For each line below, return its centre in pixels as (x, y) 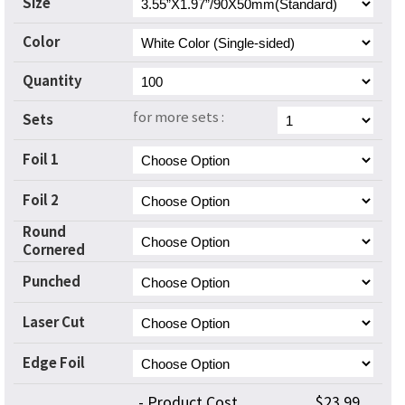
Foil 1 (41, 160)
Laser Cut (54, 323)
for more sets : (179, 118)
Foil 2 (41, 201)
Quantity (52, 81)
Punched (52, 282)
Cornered (54, 250)
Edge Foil (54, 363)
